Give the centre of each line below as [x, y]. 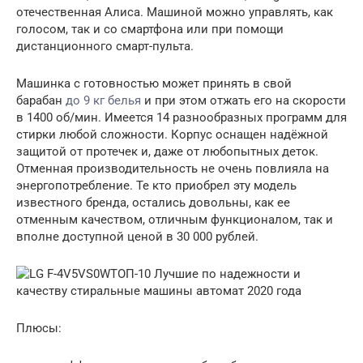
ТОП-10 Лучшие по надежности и [205, 274]
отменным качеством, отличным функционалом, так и [175, 220]
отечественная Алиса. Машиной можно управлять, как [175, 13]
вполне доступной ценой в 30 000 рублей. [137, 237]
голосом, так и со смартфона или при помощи [150, 30]
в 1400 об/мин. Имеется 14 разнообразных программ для [181, 118]
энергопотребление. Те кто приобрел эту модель [156, 186]
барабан [41, 101]
